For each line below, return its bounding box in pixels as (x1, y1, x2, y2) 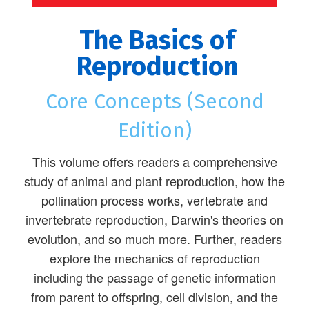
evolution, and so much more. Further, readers (27, 230, 282, 248)
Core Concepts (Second (45, 89, 264, 114)
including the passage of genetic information (33, 268, 276, 287)
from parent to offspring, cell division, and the (31, 288, 278, 306)
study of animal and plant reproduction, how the (24, 172, 285, 190)
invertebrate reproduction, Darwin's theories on (26, 210, 283, 229)
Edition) (117, 118, 192, 143)
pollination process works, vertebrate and (41, 191, 268, 210)
